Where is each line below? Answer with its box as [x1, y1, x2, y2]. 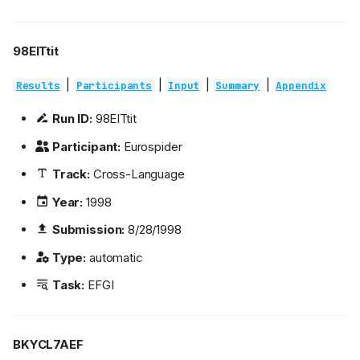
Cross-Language [89, 166, 185, 182]
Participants [76, 79, 152, 93]
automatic [86, 249, 143, 265]
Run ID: [51, 111, 92, 127]
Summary [215, 79, 260, 93]
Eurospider [121, 138, 182, 154]
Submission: [51, 222, 125, 238]
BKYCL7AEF [13, 337, 84, 353]
